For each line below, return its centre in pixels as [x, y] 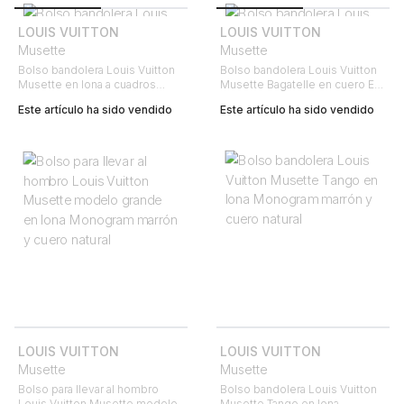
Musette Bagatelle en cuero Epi [302, 84]
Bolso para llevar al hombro [88, 389]
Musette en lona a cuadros [87, 84]
